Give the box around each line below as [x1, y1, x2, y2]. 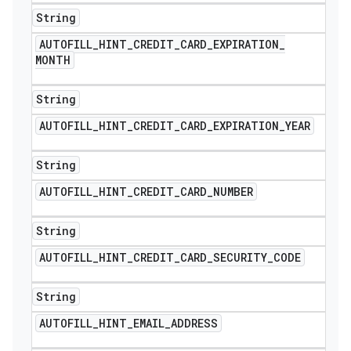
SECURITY [213, 250, 267, 265]
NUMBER [213, 184, 253, 199]
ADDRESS [171, 316, 218, 331]
